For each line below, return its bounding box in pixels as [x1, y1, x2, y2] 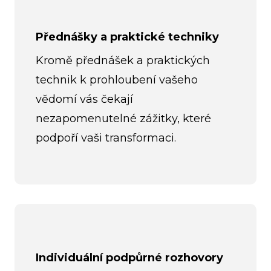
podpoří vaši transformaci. [36, 131, 176, 145]
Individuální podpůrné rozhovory [36, 250, 223, 264]
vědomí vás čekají [36, 93, 133, 106]
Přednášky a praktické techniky [36, 30, 219, 44]
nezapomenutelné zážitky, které [36, 112, 211, 126]
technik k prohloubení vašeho [36, 73, 198, 87]
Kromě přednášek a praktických [36, 54, 210, 68]
